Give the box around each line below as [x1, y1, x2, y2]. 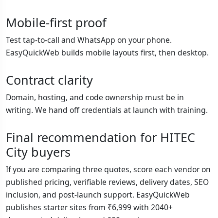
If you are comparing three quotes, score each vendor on [6, 164, 211, 175]
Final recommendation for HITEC [6, 129, 195, 146]
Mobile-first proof [6, 14, 107, 31]
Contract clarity [6, 72, 93, 89]
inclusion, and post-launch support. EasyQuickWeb [6, 189, 190, 200]
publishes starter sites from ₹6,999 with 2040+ [6, 202, 173, 213]
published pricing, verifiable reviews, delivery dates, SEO [6, 177, 209, 188]
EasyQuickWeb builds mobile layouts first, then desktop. [6, 47, 209, 58]
